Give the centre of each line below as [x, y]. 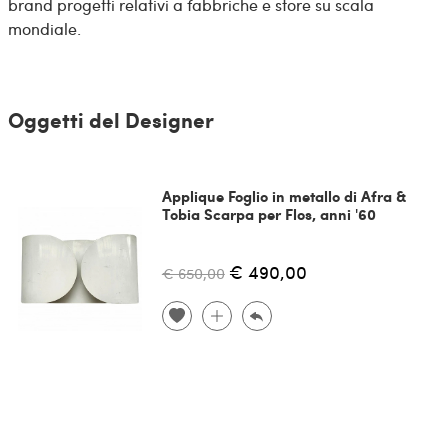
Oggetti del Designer [110, 119]
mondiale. [44, 29]
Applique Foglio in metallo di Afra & [283, 195]
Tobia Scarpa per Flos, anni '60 [268, 213]
